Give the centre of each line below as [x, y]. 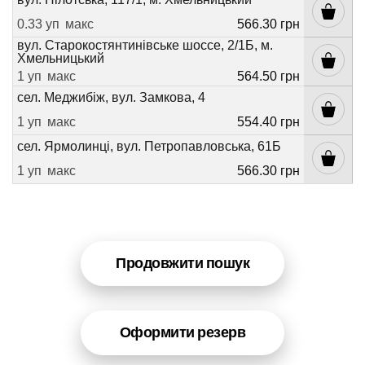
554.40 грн [268, 121]
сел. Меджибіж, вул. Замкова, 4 [111, 98]
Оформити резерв [182, 332]
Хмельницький [61, 59]
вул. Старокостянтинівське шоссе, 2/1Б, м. [145, 46]
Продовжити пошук [182, 263]
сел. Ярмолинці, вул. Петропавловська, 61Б [149, 147]
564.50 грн [268, 76]
